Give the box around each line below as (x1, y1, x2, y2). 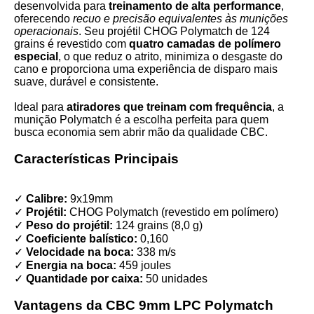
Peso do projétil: (26, 219, 113, 231)
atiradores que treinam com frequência (67, 101, 272, 113)
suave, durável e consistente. (14, 76, 158, 88)
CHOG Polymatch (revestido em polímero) (67, 206, 278, 218)
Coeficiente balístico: (26, 233, 137, 245)
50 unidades (143, 273, 207, 285)
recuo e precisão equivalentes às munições (73, 13, 288, 25)
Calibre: (26, 193, 67, 205)
